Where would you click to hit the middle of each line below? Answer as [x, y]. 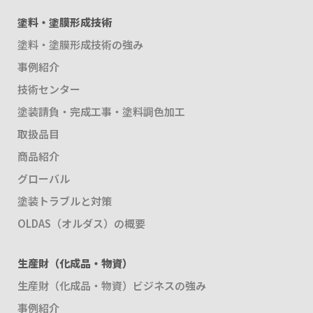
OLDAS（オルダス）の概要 [81, 224]
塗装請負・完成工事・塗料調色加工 [101, 112]
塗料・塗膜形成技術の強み [80, 45]
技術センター [49, 89]
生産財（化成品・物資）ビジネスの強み [112, 286]
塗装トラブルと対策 [65, 201]
